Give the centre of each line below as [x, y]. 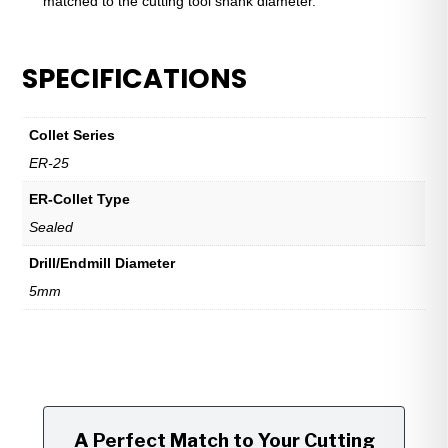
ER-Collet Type [80, 198]
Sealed [51, 226]
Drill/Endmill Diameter [102, 262]
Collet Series [72, 134]
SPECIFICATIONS [135, 78]
